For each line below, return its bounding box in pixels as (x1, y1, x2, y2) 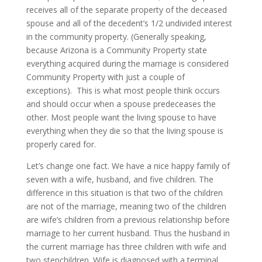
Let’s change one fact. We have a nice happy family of (26, 160, 230, 172)
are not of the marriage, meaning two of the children (26, 201, 226, 212)
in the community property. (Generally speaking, (26, 31, 206, 43)
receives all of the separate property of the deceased (26, 4, 227, 16)
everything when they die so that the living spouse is (26, 125, 223, 137)
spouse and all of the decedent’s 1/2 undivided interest (26, 18, 232, 29)
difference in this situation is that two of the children (26, 187, 223, 199)
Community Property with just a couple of (26, 71, 185, 83)
